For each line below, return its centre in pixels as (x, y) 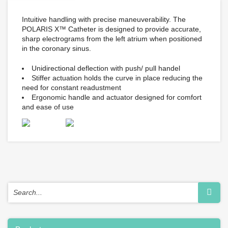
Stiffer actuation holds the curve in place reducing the (117, 78)
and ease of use (48, 107)
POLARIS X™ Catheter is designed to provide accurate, (111, 29)
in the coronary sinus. (56, 48)
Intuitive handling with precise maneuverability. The (104, 19)
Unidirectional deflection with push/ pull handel (106, 68)
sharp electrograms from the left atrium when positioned (112, 39)
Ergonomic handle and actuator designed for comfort (117, 97)
